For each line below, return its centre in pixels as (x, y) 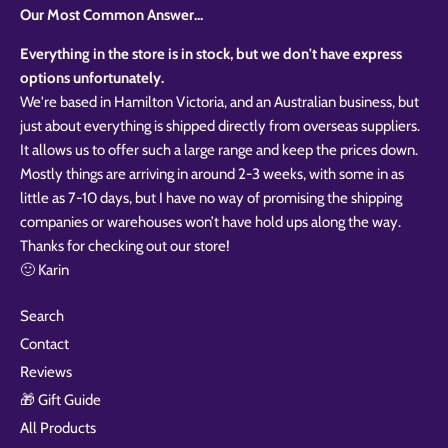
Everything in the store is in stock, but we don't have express (211, 54)
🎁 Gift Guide (60, 399)
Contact (44, 343)
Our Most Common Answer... (111, 15)
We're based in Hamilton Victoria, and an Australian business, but (219, 102)
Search (42, 315)
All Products (58, 427)
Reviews (46, 371)
